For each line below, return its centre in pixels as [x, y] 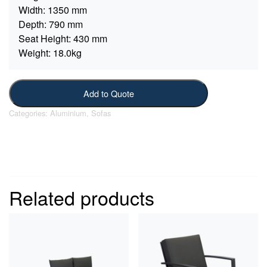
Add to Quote [108, 93]
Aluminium [68, 113]
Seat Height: [45, 39]
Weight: [35, 53]
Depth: [32, 24]
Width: [32, 10]
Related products [82, 197]
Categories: [30, 113]
